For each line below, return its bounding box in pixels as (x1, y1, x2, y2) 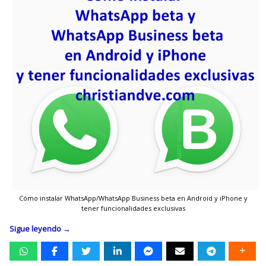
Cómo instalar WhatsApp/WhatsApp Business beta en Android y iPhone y (18, 193, 248, 202)
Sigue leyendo (9, 223, 64, 234)
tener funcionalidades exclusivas (81, 203, 185, 213)
